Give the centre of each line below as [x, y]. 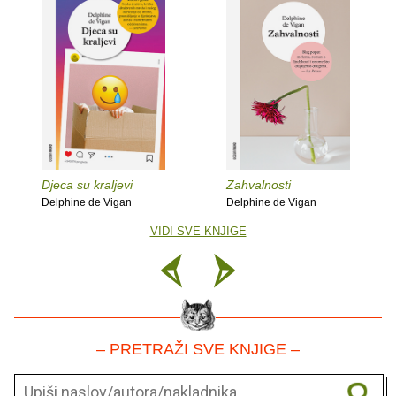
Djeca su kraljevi [87, 185]
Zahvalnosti [259, 185]
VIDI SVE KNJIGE [198, 232]
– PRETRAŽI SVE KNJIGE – [198, 350]
